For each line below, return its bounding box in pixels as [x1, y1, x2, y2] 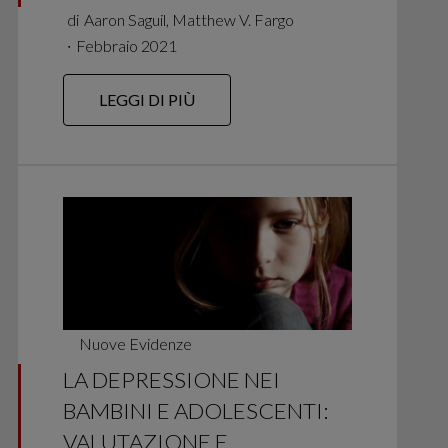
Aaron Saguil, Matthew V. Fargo [84, 10, 295, 30]
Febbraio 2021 [76, 36, 178, 56]
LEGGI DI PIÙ [98, 89, 195, 109]
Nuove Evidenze [79, 333, 193, 353]
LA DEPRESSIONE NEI [62, 365, 280, 393]
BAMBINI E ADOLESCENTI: [62, 396, 328, 424]
